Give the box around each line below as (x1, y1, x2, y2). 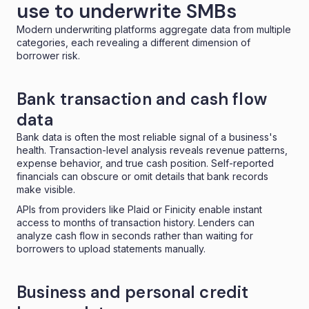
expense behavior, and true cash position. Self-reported (17, 157, 274, 169)
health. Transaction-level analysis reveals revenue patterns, (17, 143, 288, 156)
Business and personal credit (17, 281, 249, 303)
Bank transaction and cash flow (17, 88, 268, 110)
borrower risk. (17, 49, 80, 61)
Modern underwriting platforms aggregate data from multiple (17, 23, 291, 35)
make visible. (17, 183, 75, 195)
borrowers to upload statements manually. (17, 242, 206, 255)
